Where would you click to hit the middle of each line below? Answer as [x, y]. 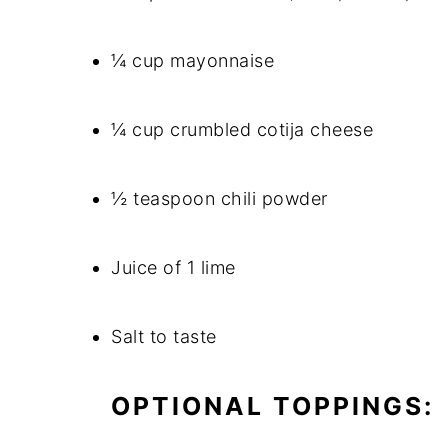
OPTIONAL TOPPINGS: [272, 406]
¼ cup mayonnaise [192, 60]
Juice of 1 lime [173, 267]
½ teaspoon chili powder [219, 198]
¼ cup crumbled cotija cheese [242, 129]
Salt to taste [164, 336]
